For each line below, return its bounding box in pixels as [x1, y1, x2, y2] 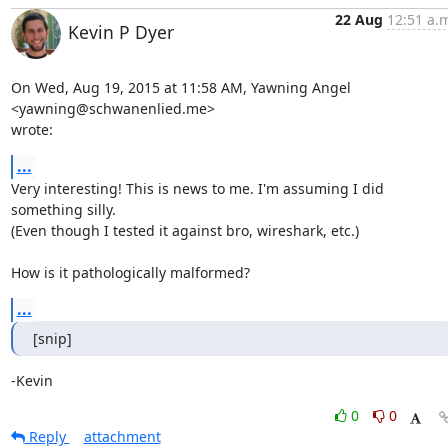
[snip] [32, 329, 72, 348]
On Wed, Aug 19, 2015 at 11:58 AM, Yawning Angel [10, 78, 351, 97]
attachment [83, 427, 161, 446]
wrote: [10, 120, 53, 139]
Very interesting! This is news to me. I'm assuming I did [10, 179, 384, 198]
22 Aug [334, 10, 383, 29]
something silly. [10, 200, 116, 219]
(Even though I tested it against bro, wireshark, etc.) [10, 221, 359, 240]
